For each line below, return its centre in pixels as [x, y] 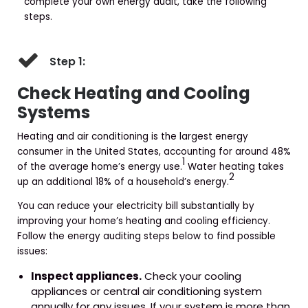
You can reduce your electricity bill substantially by [136, 206]
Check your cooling [191, 276]
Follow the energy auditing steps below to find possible [146, 236]
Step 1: [67, 62]
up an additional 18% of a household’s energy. [123, 181]
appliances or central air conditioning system [146, 291]
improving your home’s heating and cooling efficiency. [144, 221]
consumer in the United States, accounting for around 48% [154, 151]
